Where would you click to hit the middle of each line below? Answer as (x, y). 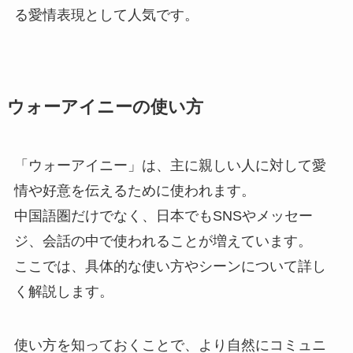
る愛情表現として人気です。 (106, 15)
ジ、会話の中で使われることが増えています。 (163, 242)
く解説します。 (63, 292)
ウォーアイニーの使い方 (105, 108)
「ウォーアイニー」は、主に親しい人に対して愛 (170, 166)
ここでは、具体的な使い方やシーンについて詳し (170, 267)
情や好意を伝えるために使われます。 (134, 191)
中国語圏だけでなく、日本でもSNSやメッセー (163, 216)
